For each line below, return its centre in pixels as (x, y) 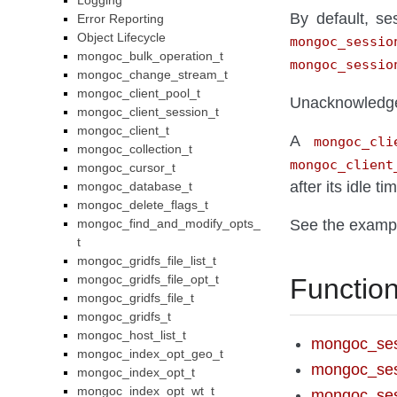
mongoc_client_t (124, 130)
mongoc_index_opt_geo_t (151, 354)
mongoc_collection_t (135, 149)
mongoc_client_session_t (148, 112)
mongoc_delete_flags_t (143, 205)
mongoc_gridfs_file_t (136, 298)
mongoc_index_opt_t (136, 372)
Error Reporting (121, 19)
